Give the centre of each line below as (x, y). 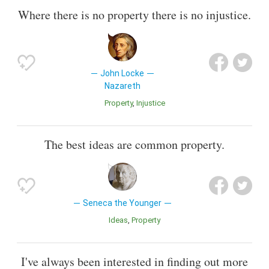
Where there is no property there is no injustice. (134, 14)
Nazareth (122, 86)
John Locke (122, 73)
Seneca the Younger (122, 203)
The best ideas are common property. (134, 144)
